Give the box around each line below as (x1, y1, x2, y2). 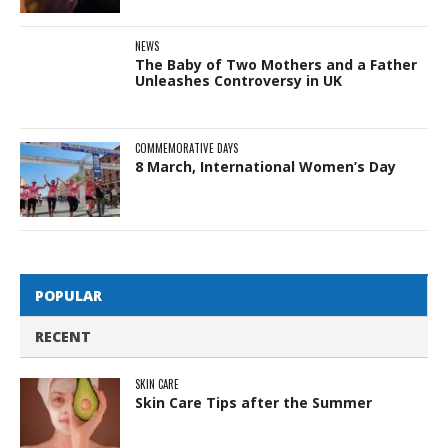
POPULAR (35, 285, 102, 305)
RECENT (35, 326, 91, 346)
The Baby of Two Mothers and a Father (135, 54, 417, 74)
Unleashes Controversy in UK (135, 70, 342, 90)
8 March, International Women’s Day (135, 156, 396, 176)
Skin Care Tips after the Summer (135, 392, 372, 412)
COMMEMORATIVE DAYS (135, 139, 238, 156)
